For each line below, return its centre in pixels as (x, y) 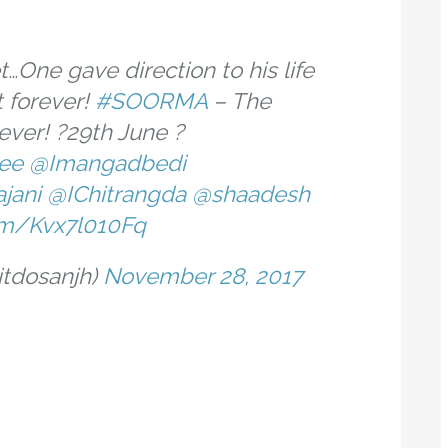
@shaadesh (251, 194)
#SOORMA (151, 101)
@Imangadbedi (107, 163)
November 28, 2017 (203, 276)
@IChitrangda (116, 194)
